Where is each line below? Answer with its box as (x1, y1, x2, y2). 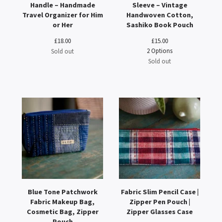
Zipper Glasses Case (126, 207, 193, 216)
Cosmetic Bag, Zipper (26, 207, 99, 216)
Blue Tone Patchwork (27, 187, 98, 196)
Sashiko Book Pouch (126, 20, 193, 29)
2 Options (147, 47, 172, 55)
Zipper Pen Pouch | (129, 197, 190, 206)
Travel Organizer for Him (22, 10, 103, 19)
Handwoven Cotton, (126, 10, 193, 19)
